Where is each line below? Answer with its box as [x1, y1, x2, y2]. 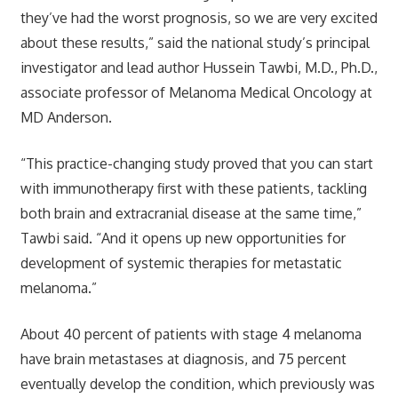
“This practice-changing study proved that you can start [20, 154, 373, 172]
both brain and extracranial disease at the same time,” [20, 203, 362, 222]
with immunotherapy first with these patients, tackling [20, 179, 367, 197]
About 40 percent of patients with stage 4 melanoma [20, 324, 362, 343]
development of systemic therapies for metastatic [20, 253, 342, 272]
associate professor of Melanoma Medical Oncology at [20, 83, 372, 101]
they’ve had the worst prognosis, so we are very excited [20, 8, 378, 27]
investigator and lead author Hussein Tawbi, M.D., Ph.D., [20, 58, 378, 76]
